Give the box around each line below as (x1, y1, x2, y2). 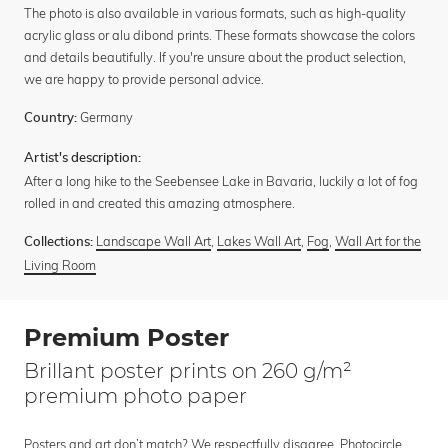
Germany (77, 108, 133, 125)
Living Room (24, 256, 96, 273)
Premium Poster (24, 322, 229, 352)
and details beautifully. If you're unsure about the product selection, (24, 48, 406, 65)
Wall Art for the (335, 232, 421, 249)
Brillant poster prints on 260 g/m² (24, 358, 352, 383)
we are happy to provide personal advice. (24, 70, 264, 87)
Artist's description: (24, 151, 141, 165)
